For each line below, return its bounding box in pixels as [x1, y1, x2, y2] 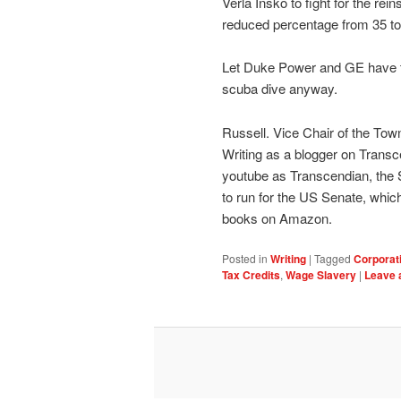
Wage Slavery [286, 267, 356, 284]
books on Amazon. [222, 208, 332, 227]
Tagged [314, 251, 351, 267]
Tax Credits [222, 267, 280, 284]
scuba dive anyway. [222, 79, 337, 98]
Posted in [222, 251, 268, 267]
